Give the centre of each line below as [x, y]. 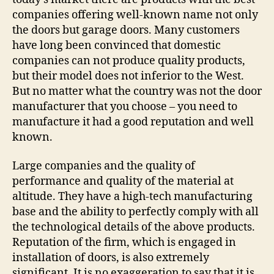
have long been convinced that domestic [117, 45]
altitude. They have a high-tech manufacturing [132, 197]
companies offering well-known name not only [135, 15]
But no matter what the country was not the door [137, 91]
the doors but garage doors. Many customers [126, 30]
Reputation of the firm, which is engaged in [124, 243]
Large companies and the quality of [104, 166]
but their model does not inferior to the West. [128, 76]
